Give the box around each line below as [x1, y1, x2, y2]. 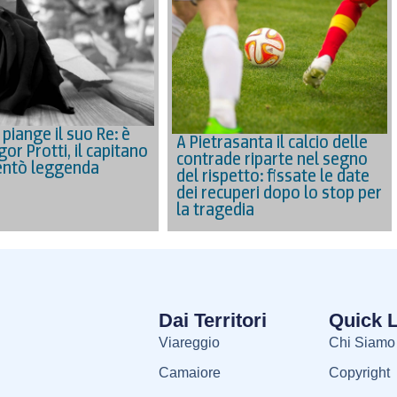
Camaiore [158, 364, 221, 380]
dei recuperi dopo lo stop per [176, 181, 383, 205]
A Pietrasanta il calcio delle [176, 130, 369, 154]
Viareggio [158, 334, 220, 350]
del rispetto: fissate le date [176, 164, 370, 188]
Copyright [328, 364, 390, 380]
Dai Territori [158, 308, 267, 331]
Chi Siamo [328, 334, 395, 350]
